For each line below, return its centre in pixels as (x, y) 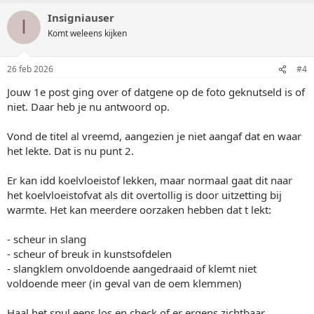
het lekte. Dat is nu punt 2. (70, 151)
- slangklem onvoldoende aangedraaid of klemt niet (132, 268)
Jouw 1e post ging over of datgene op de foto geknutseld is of (156, 92)
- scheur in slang (47, 239)
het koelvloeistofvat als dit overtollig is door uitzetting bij (144, 195)
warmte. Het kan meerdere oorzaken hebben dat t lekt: (139, 210)
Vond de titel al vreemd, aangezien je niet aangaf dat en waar (154, 136)
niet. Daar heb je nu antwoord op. (88, 107)
